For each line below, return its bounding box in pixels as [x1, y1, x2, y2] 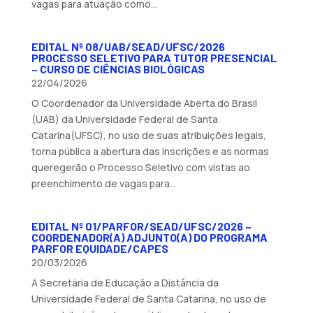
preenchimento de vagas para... [31, 176, 176, 190]
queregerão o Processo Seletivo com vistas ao [31, 160, 250, 174]
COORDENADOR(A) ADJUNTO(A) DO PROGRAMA [31, 230, 268, 244]
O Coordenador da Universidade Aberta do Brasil [31, 96, 257, 110]
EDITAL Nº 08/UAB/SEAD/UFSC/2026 [31, 39, 225, 53]
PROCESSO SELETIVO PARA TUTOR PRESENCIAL [31, 50, 277, 64]
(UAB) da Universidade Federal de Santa [31, 112, 218, 126]
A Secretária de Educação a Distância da [31, 275, 219, 289]
